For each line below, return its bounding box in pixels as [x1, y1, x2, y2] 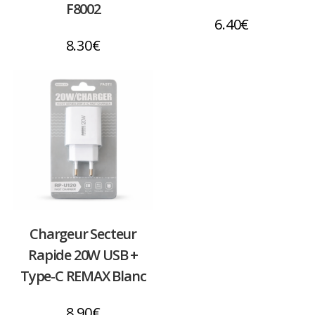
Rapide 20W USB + [28, 245, 139, 265]
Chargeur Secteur [30, 224, 137, 244]
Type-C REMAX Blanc [20, 266, 146, 286]
